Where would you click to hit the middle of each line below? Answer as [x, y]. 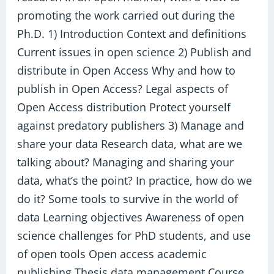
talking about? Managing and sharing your [126, 162]
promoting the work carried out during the [126, 15]
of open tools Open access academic [112, 254]
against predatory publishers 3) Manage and [131, 125]
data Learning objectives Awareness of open [131, 217]
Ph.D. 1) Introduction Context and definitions [132, 33]
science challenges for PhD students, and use [134, 235]
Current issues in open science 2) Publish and [135, 52]
